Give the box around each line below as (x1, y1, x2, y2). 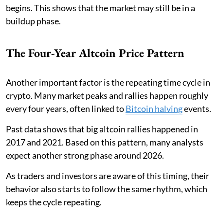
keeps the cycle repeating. (6, 196, 102, 207)
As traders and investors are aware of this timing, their (6, 170, 209, 181)
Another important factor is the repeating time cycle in (6, 76, 210, 88)
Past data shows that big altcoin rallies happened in (6, 123, 198, 134)
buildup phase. (6, 15, 61, 26)
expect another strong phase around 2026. (6, 149, 164, 161)
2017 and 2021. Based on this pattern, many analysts (6, 136, 203, 147)
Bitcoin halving (126, 103, 182, 114)
